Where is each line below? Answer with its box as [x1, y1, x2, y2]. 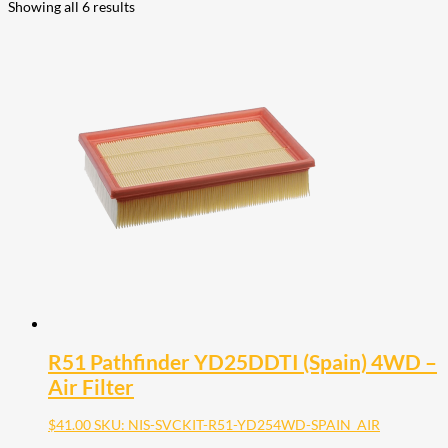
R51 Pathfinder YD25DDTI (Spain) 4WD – [48, 348, 437, 374]
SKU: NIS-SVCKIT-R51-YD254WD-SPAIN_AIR [94, 416, 380, 434]
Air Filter [48, 373, 134, 399]
